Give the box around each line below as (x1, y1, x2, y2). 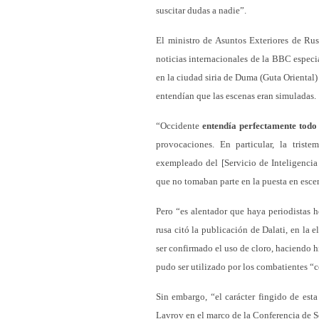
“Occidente (156, 120, 203, 131)
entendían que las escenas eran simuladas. (156, 90, 316, 101)
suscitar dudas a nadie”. (156, 5, 246, 16)
